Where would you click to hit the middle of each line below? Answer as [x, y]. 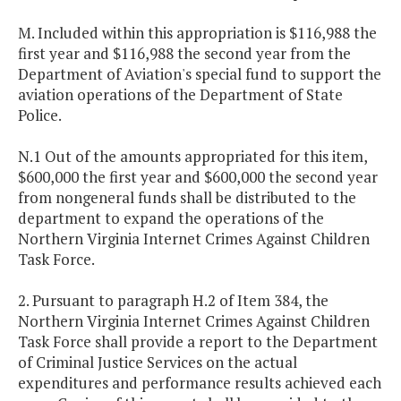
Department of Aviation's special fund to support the [200, 74]
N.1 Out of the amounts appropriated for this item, [192, 157]
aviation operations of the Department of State [180, 95]
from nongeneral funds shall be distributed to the [187, 198]
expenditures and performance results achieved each [200, 383]
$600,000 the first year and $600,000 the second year [198, 177]
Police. [40, 115]
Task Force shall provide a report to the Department [198, 342]
